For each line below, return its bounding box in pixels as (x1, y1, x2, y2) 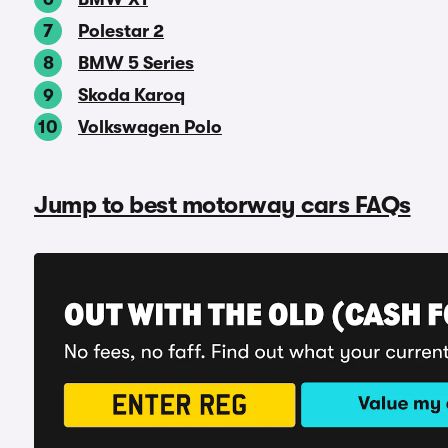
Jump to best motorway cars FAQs (34, 190, 411, 219)
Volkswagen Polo (78, 116, 222, 137)
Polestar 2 (78, 20, 164, 41)
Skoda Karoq (78, 84, 185, 105)
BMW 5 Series (78, 52, 194, 73)
